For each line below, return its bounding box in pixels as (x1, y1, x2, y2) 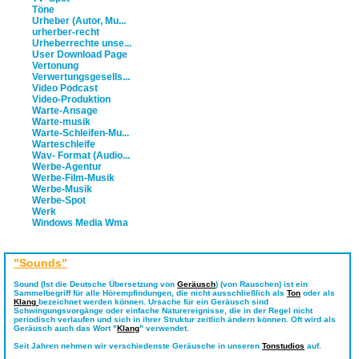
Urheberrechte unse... (32, 38, 131, 49)
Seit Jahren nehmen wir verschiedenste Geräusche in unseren (14, 341, 262, 350)
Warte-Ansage (32, 105, 98, 116)
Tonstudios (262, 341, 305, 350)
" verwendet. (139, 324, 189, 333)
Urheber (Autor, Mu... (32, 15, 126, 26)
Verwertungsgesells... (32, 71, 130, 83)
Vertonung (32, 60, 79, 71)
